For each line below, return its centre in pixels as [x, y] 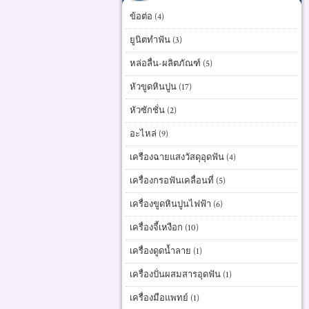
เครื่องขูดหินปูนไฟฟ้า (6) [176, 205]
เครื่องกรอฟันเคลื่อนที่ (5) [178, 181]
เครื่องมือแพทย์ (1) [165, 298]
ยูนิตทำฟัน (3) [156, 40]
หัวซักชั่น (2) [153, 111]
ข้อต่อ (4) [147, 17]
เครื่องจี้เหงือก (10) [164, 228]
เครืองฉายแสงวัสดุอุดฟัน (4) [183, 158]
